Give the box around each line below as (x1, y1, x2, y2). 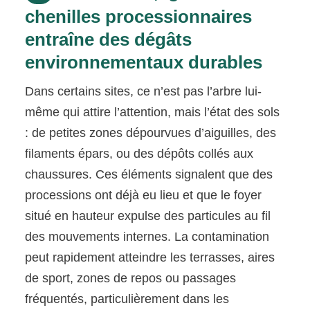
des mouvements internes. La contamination (25, 229, 270, 244)
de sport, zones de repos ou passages (25, 271, 237, 285)
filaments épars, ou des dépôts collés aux (25, 146, 254, 161)
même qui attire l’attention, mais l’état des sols (25, 104, 280, 119)
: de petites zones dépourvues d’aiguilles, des (25, 125, 277, 140)
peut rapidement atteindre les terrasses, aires (25, 250, 275, 264)
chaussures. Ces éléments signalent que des (25, 167, 273, 181)
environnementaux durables (25, 51, 263, 73)
